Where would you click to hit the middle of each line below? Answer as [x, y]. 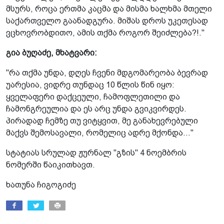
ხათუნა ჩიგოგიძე [41, 184]
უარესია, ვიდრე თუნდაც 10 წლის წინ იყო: [90, 84]
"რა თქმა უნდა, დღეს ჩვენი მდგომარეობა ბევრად [107, 72]
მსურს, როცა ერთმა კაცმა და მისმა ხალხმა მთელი [109, 8]
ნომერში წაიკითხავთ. [50, 164]
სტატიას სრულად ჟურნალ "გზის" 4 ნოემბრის [96, 152]
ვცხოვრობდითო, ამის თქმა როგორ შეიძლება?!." [105, 32]
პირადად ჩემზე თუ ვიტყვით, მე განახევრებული [102, 120]
